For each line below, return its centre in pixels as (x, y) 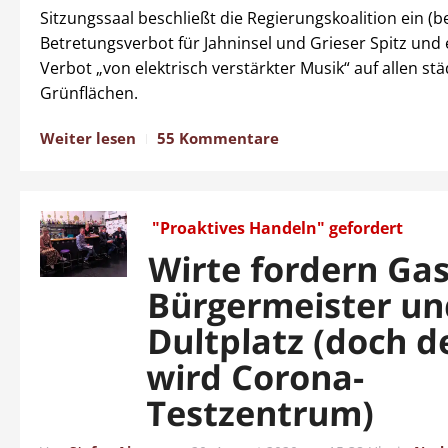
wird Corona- (256, 377)
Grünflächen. (89, 93)
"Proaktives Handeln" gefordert (278, 228)
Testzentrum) (260, 413)
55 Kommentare (218, 138)
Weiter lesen (88, 138)
